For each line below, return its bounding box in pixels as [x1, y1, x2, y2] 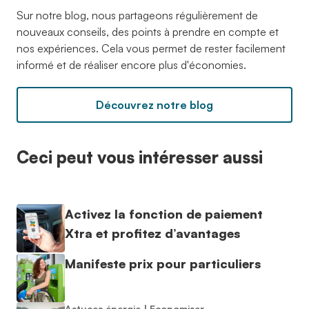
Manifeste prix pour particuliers [65, 256, 261, 271]
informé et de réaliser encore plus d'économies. [17, 58, 246, 72]
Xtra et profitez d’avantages [65, 226, 240, 241]
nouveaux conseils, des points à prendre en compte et [17, 25, 279, 39]
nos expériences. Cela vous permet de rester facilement [17, 41, 286, 55]
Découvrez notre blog [96, 98, 213, 112]
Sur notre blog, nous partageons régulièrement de [17, 8, 258, 22]
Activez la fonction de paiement [65, 206, 263, 221]
